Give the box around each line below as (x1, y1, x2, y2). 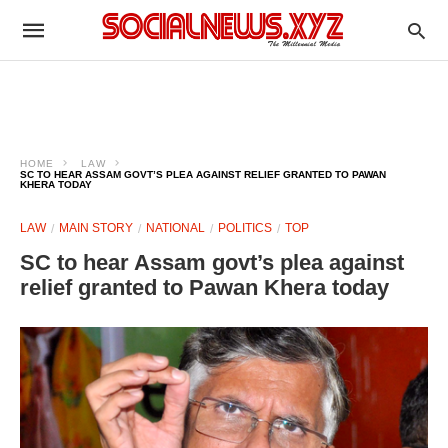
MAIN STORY (59, 221, 133, 235)
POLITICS (218, 221, 272, 235)
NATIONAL (146, 221, 205, 235)
